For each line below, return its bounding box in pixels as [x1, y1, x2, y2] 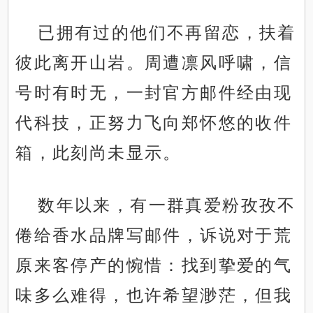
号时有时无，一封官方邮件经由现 [15, 83, 293, 103]
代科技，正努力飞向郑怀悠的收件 [15, 113, 293, 133]
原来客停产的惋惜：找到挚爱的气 [15, 256, 293, 275]
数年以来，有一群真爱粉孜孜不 [38, 196, 296, 215]
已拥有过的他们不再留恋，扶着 [38, 23, 296, 43]
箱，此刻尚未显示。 [15, 143, 182, 163]
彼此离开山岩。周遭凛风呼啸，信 [15, 53, 293, 73]
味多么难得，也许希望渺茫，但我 [15, 286, 293, 305]
